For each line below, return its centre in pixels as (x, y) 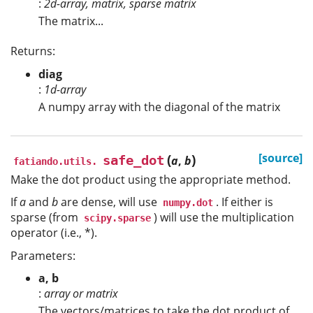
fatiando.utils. (55, 161)
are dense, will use (109, 202)
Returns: (33, 51)
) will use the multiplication (224, 218)
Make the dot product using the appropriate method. (151, 179)
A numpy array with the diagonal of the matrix (159, 107)
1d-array (65, 89)
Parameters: (43, 255)
